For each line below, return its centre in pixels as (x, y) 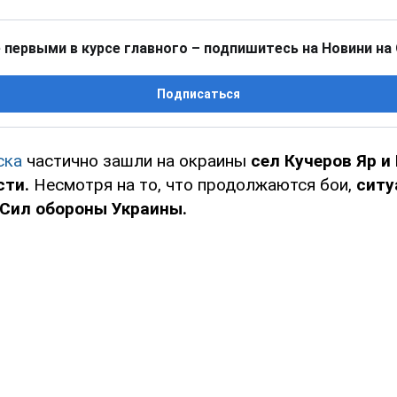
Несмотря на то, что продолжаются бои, (193, 185)
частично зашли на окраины (136, 161)
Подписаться (198, 94)
